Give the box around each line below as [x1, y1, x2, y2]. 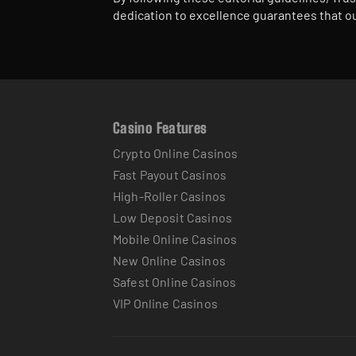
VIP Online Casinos [113, 296, 218, 311]
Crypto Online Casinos [113, 145, 238, 161]
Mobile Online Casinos [113, 231, 238, 246]
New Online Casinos [113, 253, 226, 268]
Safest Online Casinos [113, 274, 237, 289]
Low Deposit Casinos [113, 210, 233, 225]
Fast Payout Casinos [113, 167, 227, 182]
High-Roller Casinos [113, 188, 226, 203]
